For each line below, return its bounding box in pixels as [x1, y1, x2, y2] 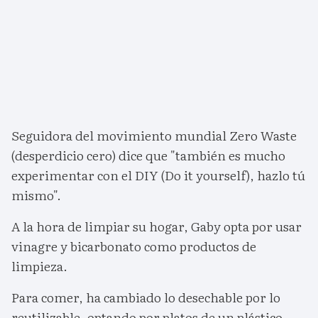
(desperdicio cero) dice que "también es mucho [11, 146, 285, 165]
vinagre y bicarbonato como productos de [11, 236, 256, 256]
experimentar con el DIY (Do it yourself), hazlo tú [11, 165, 305, 185]
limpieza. [11, 256, 67, 276]
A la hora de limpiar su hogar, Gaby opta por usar [11, 216, 302, 236]
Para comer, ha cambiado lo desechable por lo [11, 287, 280, 307]
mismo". [11, 185, 61, 205]
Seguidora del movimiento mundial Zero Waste [11, 126, 297, 146]
